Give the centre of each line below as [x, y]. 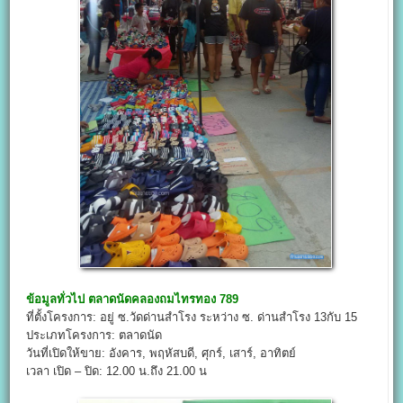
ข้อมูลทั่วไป [56, 300]
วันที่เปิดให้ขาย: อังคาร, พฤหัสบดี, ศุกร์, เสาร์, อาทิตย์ [161, 354]
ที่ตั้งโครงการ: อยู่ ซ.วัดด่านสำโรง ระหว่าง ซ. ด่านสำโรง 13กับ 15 [192, 318]
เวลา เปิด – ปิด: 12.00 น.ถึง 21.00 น [117, 372]
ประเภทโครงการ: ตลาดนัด [94, 336]
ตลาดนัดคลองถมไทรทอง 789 [164, 300]
